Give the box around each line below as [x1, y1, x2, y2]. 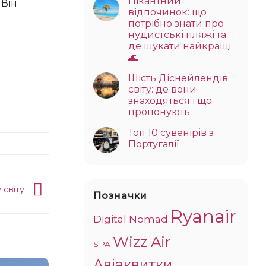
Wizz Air [113, 232, 170, 251]
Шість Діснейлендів [128, 72, 228, 84]
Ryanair [170, 205, 236, 227]
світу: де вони [128, 83, 197, 95]
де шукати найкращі [128, 40, 231, 52]
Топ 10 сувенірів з [128, 126, 214, 138]
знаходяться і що [128, 94, 212, 106]
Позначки [93, 189, 147, 201]
